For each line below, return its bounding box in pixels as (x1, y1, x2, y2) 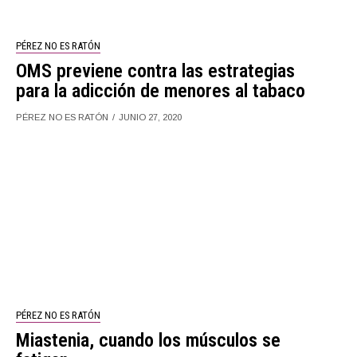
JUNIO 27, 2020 (119, 112, 182, 122)
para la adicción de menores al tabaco (16, 79, 306, 102)
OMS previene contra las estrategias (16, 59, 296, 82)
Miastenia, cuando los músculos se (16, 328, 281, 351)
